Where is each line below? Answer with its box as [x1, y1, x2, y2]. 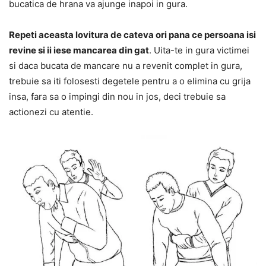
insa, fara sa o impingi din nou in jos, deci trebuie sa [9, 91, 226, 103]
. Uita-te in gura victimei [149, 45, 249, 56]
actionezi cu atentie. [9, 106, 93, 118]
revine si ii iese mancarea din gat [9, 45, 149, 56]
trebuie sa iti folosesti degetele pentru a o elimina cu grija [9, 75, 251, 87]
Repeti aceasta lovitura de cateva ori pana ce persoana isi [9, 29, 256, 41]
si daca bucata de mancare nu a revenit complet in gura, [9, 60, 242, 72]
